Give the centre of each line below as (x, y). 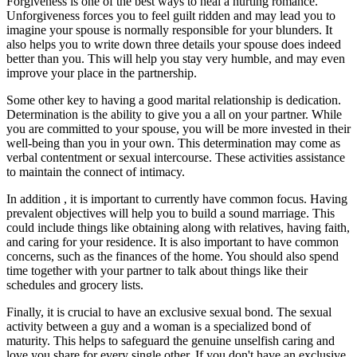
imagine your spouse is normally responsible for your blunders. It (169, 29)
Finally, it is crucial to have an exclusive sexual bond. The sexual (169, 312)
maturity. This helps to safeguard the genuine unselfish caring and (171, 340)
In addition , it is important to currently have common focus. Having (177, 198)
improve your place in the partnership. (102, 73)
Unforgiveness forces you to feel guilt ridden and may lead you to (171, 15)
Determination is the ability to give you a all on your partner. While (174, 114)
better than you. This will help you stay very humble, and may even (176, 58)
